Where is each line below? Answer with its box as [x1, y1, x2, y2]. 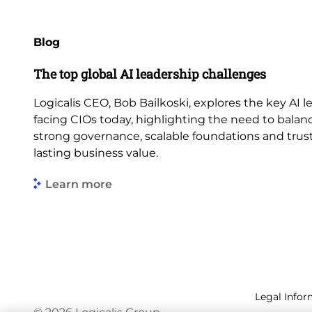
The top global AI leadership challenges [33, 65, 266, 82]
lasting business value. [33, 146, 158, 159]
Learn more [45, 177, 112, 191]
